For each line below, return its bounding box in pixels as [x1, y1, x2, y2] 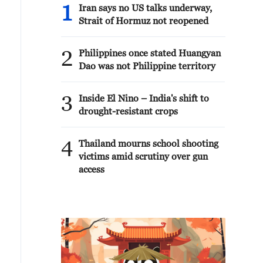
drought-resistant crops [79, 106, 178, 116]
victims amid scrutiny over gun [79, 151, 208, 161]
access [79, 164, 104, 174]
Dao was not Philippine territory [79, 60, 215, 71]
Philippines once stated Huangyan [79, 48, 221, 58]
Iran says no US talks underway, [79, 2, 212, 13]
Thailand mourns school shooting [79, 138, 218, 149]
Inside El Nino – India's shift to [79, 93, 209, 103]
